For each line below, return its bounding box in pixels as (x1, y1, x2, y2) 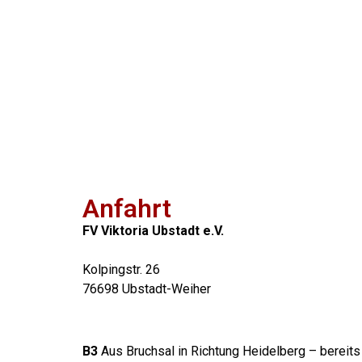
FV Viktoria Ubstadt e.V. (82, 223, 224, 239)
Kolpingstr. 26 (82, 262, 160, 278)
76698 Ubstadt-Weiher (82, 281, 211, 297)
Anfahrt (82, 193, 171, 225)
